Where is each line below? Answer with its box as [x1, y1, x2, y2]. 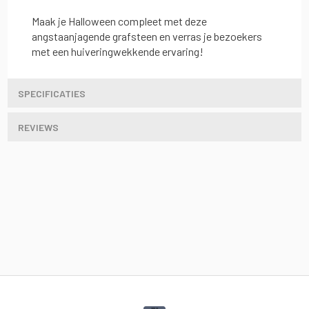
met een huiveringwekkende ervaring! [32, 44, 203, 58]
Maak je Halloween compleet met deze [32, 14, 207, 28]
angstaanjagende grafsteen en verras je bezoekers [32, 29, 262, 43]
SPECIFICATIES [18, 87, 86, 99]
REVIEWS [18, 121, 59, 133]
